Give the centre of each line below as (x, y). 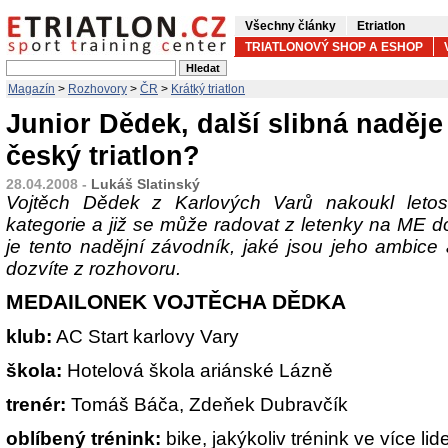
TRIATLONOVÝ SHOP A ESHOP (334, 47)
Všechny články (290, 26)
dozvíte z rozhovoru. (93, 268)
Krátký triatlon (208, 89)
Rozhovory (97, 89)
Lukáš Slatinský (145, 184)
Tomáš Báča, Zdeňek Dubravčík (207, 404)
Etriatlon (381, 26)
